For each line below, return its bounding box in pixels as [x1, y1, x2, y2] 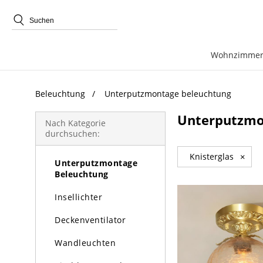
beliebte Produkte [29, 48, 99, 59]
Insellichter [55, 191, 102, 203]
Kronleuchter [55, 112, 110, 123]
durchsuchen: [45, 128, 100, 139]
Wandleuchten [55, 237, 116, 248]
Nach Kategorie [45, 117, 106, 129]
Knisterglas [190, 151, 234, 162]
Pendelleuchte [55, 134, 115, 146]
